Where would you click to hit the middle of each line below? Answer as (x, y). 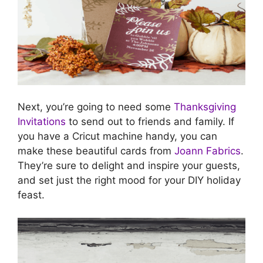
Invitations (42, 122)
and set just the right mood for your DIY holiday (129, 181)
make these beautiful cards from (96, 151)
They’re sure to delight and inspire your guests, (129, 166)
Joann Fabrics (208, 151)
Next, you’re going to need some (96, 107)
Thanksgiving (205, 107)
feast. (31, 195)
